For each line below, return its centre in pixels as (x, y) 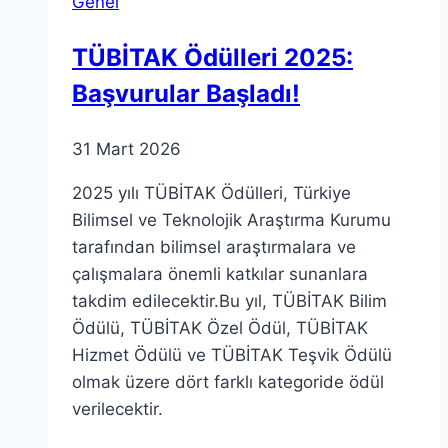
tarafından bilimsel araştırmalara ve (214, 246)
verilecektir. (117, 408)
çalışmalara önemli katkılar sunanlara (220, 273)
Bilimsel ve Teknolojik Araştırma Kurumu (231, 219)
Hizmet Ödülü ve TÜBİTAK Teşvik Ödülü (232, 354)
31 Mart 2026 (126, 148)
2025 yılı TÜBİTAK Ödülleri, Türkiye (211, 192)
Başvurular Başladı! (186, 93)
